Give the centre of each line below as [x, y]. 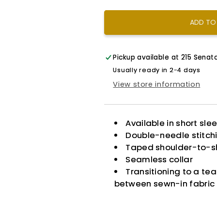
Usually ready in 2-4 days [157, 70]
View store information [157, 85]
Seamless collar [159, 160]
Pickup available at [147, 57]
